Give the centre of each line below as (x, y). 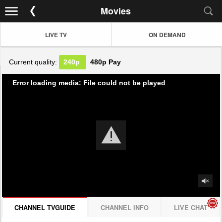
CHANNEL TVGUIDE (45, 207)
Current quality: (34, 62)
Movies (116, 11)
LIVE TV (56, 34)
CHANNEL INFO (125, 207)
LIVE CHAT (191, 207)
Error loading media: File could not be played (89, 83)
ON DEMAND (167, 34)
